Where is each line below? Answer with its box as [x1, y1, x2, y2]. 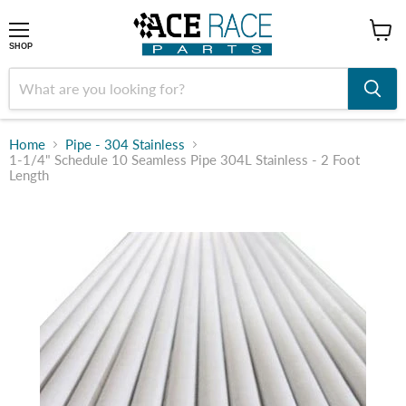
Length [9, 167, 49, 183]
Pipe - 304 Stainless [65, 136, 185, 152]
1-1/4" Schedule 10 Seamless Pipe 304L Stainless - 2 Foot [9, 151, 360, 168]
